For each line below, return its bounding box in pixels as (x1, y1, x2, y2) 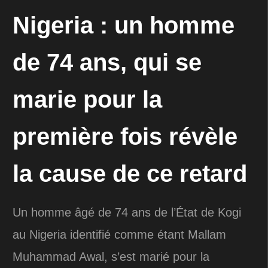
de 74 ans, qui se (13, 48, 202, 75)
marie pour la (13, 86, 162, 112)
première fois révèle (13, 123, 237, 150)
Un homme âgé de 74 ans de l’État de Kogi (13, 205, 241, 219)
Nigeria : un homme (13, 11, 234, 38)
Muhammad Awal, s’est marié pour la (13, 249, 209, 263)
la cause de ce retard (13, 160, 247, 187)
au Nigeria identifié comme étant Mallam (13, 227, 226, 241)
